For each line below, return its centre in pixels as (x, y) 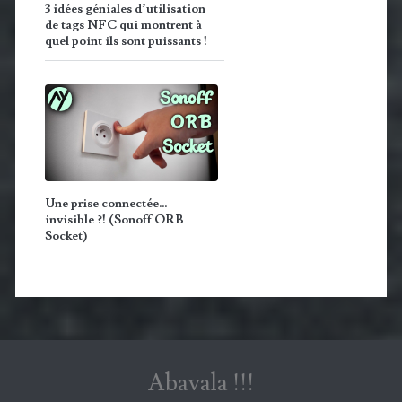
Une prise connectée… (106, 204)
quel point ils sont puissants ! (126, 41)
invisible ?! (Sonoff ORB (114, 220)
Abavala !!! (201, 383)
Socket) (66, 236)
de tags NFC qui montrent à (123, 25)
